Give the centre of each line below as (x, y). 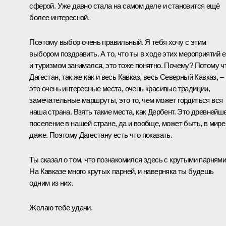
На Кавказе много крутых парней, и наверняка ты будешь (122, 171)
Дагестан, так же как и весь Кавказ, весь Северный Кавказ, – (126, 77)
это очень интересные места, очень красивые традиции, (120, 88)
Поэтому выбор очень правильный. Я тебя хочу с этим (118, 42)
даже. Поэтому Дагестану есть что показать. (101, 135)
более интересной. (60, 17)
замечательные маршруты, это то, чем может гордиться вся (126, 100)
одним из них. (51, 183)
